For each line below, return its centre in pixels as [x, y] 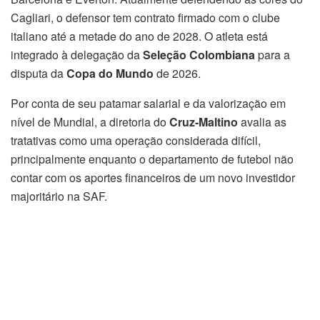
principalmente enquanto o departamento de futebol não [152, 159]
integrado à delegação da [77, 55]
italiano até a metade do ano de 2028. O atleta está [139, 36]
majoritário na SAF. [59, 196]
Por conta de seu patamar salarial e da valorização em [148, 104]
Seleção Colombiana [199, 55]
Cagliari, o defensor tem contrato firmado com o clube [145, 18]
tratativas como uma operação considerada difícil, [136, 141]
